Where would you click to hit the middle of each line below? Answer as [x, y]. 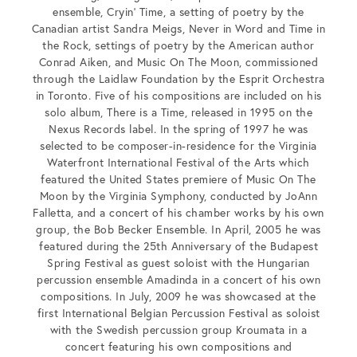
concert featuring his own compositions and [178, 347]
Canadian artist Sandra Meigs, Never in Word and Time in [178, 29]
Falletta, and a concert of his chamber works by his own [178, 213]
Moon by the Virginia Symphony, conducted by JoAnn [178, 196]
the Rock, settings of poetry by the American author [178, 45]
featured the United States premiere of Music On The [178, 179]
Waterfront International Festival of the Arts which [178, 163]
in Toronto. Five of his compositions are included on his [178, 96]
